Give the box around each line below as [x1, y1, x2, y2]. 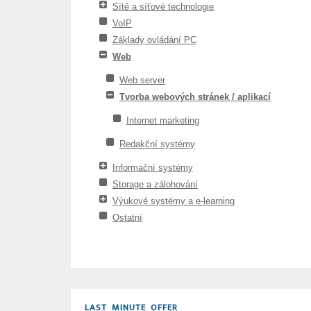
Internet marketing [126, 115, 199, 126]
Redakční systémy [119, 139, 195, 149]
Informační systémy [112, 162, 193, 173]
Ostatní [112, 212, 142, 223]
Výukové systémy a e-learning [112, 196, 235, 206]
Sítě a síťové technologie [112, 1, 214, 12]
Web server [119, 75, 165, 85]
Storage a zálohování [112, 179, 198, 190]
